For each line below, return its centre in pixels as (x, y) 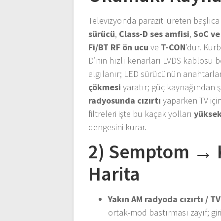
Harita (114, 173)
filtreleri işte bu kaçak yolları (141, 113)
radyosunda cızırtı (125, 100)
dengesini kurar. (118, 127)
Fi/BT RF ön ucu (119, 47)
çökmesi (105, 87)
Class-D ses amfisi (154, 34)
